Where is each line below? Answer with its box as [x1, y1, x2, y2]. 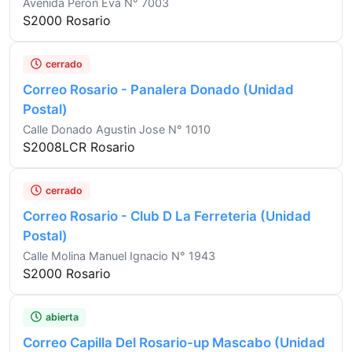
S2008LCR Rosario [23, 138, 135, 155]
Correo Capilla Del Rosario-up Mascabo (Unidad [23, 334, 325, 350]
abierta [46, 310, 79, 323]
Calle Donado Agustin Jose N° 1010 [23, 122, 211, 136]
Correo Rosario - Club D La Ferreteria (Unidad [23, 207, 311, 224]
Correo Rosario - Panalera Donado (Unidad [23, 81, 294, 97]
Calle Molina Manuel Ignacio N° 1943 [23, 248, 215, 262]
